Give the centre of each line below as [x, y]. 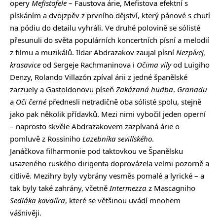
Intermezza [128, 188]
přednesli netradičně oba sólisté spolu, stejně [124, 101]
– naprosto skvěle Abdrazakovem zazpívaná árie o [95, 126]
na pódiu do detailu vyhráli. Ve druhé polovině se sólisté [105, 27]
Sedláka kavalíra [37, 200]
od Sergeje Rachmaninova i [89, 64]
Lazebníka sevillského [117, 138]
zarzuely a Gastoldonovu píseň [63, 89]
